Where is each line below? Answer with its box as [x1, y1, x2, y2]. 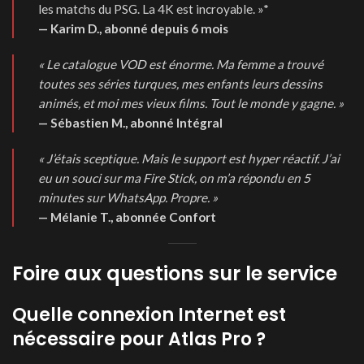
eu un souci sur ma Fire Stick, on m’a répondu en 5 [38, 171, 310, 185]
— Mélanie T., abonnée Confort [38, 210, 216, 224]
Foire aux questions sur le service [12, 260, 337, 287]
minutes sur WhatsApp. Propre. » [38, 190, 218, 205]
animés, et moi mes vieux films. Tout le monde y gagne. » [38, 96, 344, 110]
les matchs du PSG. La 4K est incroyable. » [38, 2, 263, 16]
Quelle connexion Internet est [12, 302, 286, 327]
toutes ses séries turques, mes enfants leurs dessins [38, 76, 323, 91]
